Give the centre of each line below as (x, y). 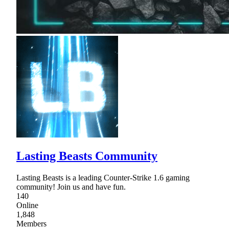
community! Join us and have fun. (71, 187)
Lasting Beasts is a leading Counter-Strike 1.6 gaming (103, 178)
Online (27, 205)
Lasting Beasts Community (87, 156)
